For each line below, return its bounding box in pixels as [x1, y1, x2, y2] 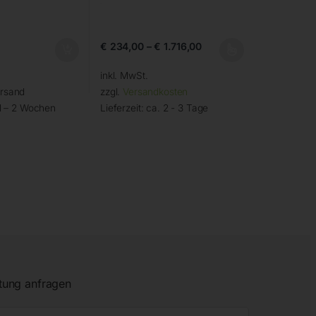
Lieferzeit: [99, 102, 147, 114]
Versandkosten [123, 86, 188, 98]
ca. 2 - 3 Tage [146, 102, 209, 114]
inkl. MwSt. [99, 70, 148, 82]
